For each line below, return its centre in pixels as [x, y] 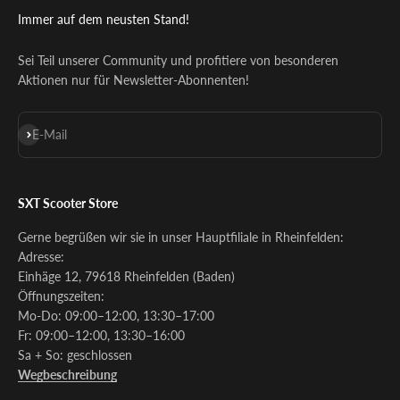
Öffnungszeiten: [61, 296]
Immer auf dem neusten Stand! [104, 19]
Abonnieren [49, 132]
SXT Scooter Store [68, 203]
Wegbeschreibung [67, 374]
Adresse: [41, 256]
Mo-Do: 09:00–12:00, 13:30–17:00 [116, 315]
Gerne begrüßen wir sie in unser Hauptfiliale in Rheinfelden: [181, 237]
